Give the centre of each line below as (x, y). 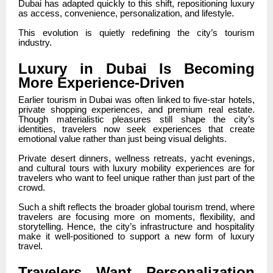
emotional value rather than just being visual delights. (122, 139)
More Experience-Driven (101, 83)
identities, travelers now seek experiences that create (136, 129)
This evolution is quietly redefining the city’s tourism (136, 33)
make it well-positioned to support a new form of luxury (136, 237)
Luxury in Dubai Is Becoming (136, 69)
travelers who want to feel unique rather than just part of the (136, 178)
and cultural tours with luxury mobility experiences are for (136, 168)
